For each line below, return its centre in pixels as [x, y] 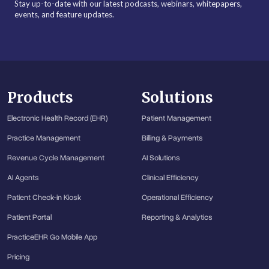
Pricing [18, 257]
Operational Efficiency [177, 197]
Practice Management [44, 138]
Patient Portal [29, 217]
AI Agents [23, 177]
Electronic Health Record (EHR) [57, 118]
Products [40, 97]
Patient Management [177, 118]
